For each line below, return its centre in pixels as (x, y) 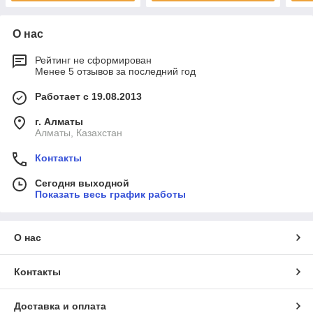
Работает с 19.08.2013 (88, 97)
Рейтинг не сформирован (93, 60)
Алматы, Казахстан (79, 133)
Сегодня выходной (82, 183)
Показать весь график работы (110, 195)
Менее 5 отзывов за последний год (115, 72)
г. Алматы (59, 122)
